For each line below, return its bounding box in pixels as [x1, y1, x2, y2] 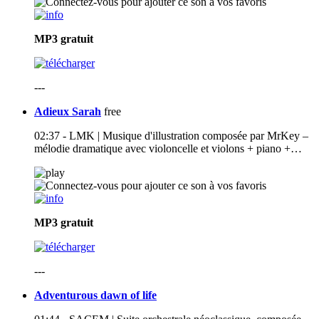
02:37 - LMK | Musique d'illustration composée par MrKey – [34, 130, 308, 142]
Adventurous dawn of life [34, 289, 157, 302]
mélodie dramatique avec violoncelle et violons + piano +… [34, 142, 302, 155]
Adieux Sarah [34, 105, 101, 118]
